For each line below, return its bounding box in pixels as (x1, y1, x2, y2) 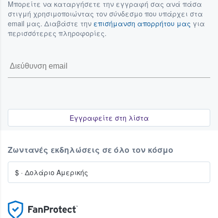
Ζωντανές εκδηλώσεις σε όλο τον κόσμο (8, 144, 174, 156)
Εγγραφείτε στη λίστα (69, 113, 149, 123)
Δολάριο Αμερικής (25, 167, 88, 178)
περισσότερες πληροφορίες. (8, 28, 107, 38)
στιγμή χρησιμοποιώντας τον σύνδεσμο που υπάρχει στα (8, 9, 203, 19)
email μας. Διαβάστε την (8, 18, 93, 29)
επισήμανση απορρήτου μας (93, 18, 191, 29)
